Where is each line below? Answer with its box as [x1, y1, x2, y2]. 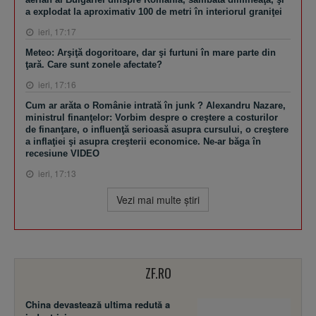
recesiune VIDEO [25, 147, 99, 159]
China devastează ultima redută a [25, 297, 170, 311]
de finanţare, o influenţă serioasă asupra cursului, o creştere [25, 123, 288, 135]
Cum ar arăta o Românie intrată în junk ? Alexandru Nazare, [25, 99, 286, 111]
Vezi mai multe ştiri [116, 192, 200, 207]
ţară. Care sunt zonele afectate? [25, 59, 162, 70]
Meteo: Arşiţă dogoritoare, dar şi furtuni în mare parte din [25, 47, 276, 58]
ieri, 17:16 [36, 78, 76, 90]
